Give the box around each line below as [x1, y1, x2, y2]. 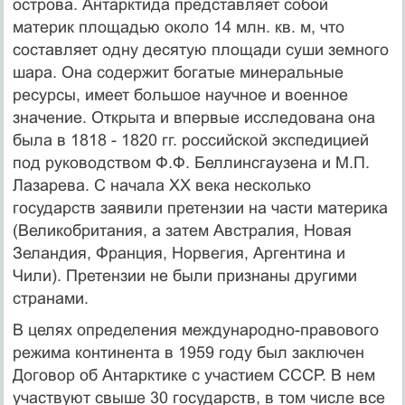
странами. [12, 288, 89, 307]
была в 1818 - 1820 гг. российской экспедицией [12, 130, 369, 149]
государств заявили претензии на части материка [12, 198, 388, 217]
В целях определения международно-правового [12, 320, 379, 339]
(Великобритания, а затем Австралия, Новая [12, 221, 352, 240]
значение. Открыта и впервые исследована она [12, 108, 375, 127]
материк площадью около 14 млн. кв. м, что [12, 17, 344, 36]
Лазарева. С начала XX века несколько [12, 175, 311, 194]
